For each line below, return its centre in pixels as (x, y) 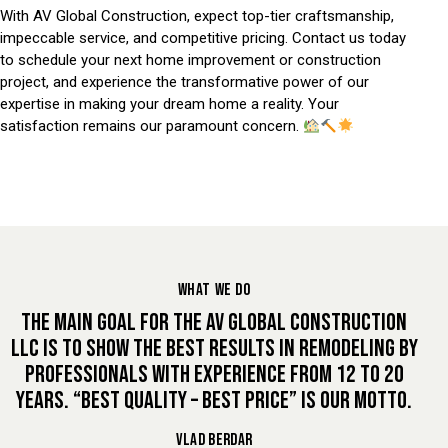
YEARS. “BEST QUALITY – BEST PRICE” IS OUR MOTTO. (214, 400)
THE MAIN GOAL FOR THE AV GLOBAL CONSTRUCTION (214, 322)
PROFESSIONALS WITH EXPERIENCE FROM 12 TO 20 (214, 374)
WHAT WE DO (214, 289)
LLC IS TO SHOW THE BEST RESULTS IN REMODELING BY (214, 348)
